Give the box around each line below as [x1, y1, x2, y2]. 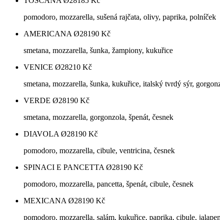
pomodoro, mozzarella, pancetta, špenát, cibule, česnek [24, 180, 193, 189]
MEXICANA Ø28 [24, 196, 82, 205]
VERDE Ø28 [24, 96, 66, 105]
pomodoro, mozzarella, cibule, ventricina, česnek [24, 146, 175, 155]
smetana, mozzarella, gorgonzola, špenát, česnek [24, 113, 173, 122]
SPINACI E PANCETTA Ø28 [24, 163, 120, 172]
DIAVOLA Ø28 [24, 130, 75, 138]
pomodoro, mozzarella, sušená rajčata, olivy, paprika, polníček [24, 13, 216, 22]
